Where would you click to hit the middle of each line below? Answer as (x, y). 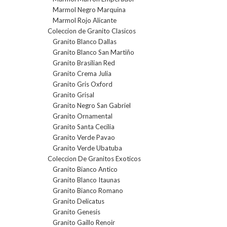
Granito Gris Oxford (83, 84)
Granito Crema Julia (82, 74)
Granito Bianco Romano (88, 191)
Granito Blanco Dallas (85, 42)
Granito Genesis (77, 212)
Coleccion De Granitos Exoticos (94, 159)
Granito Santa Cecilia (84, 127)
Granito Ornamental (83, 116)
